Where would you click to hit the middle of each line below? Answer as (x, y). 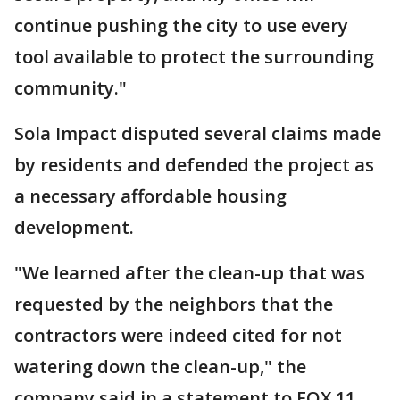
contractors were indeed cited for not (178, 335)
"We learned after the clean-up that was (190, 273)
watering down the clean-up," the (160, 367)
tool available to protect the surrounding (194, 57)
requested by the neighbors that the (174, 304)
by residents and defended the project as (194, 165)
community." (71, 88)
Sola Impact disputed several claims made (198, 133)
